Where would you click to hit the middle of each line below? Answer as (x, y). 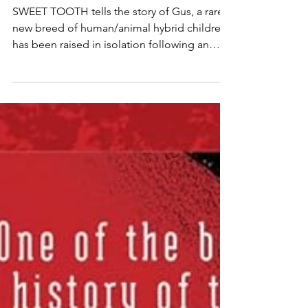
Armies (44, 16)
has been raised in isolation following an (111, 77)
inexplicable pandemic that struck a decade (119, 94)
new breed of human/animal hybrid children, (121, 61)
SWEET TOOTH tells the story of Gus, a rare (118, 44)
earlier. (29, 110)
